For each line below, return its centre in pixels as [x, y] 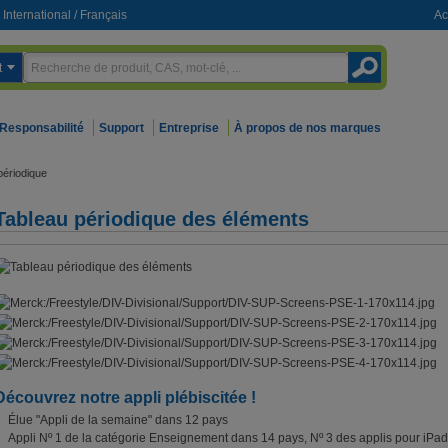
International [37, 15]
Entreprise [189, 128]
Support [121, 128]
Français [103, 15]
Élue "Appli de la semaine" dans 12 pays [118, 419]
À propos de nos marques [307, 128]
